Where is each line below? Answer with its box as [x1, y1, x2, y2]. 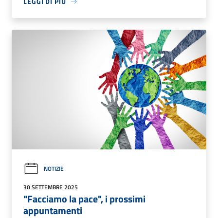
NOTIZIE [44, 164, 64, 174]
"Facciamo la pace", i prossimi [23, 191, 145, 206]
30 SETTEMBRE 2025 [23, 182, 78, 192]
